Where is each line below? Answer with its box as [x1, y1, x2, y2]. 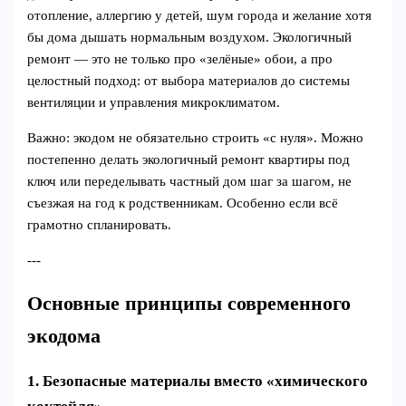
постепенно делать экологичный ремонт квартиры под [27, 152, 351, 168]
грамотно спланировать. [27, 217, 172, 233]
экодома [27, 324, 101, 347]
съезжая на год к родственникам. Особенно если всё [27, 196, 339, 211]
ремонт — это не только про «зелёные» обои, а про [27, 52, 333, 67]
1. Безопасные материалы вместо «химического [27, 372, 369, 390]
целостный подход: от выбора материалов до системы [27, 73, 351, 89]
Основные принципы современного [27, 292, 352, 314]
